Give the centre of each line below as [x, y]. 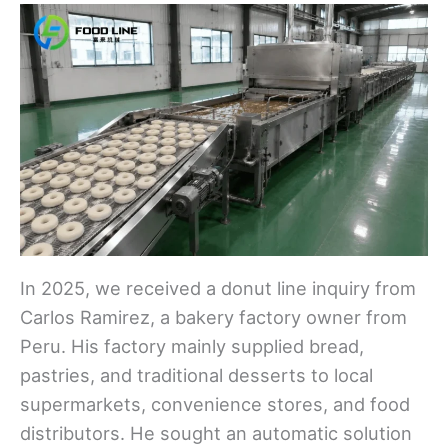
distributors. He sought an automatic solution [216, 433]
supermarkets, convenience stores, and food [215, 404]
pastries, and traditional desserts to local [196, 375]
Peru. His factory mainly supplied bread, [192, 346]
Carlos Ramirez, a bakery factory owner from [213, 317]
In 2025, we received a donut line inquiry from [218, 288]
